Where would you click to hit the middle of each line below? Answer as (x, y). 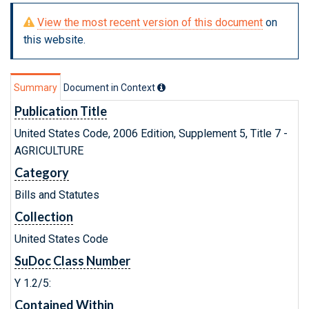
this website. (54, 40)
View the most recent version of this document (150, 22)
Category (42, 172)
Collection (44, 217)
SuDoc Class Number (72, 261)
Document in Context (110, 88)
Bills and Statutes (57, 195)
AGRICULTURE (49, 151)
